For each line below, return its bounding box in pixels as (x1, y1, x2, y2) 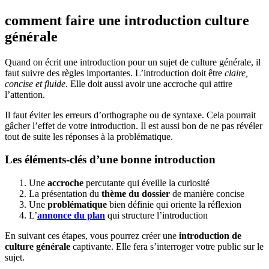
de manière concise (170, 189, 244, 199)
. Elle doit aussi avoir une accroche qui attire (65, 78, 232, 89)
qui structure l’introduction (105, 210, 208, 221)
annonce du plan (37, 210, 105, 221)
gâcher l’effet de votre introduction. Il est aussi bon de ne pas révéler (5, 120, 262, 131)
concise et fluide (5, 78, 65, 89)
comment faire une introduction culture (5, 12, 249, 28)
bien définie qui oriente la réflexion (107, 199, 241, 210)
